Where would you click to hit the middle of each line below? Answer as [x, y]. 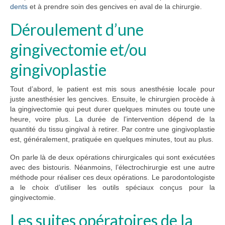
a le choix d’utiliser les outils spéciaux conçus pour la [113, 188]
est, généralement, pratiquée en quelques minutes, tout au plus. [112, 139]
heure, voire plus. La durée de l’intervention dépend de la [113, 119]
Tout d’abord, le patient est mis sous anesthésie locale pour [113, 89]
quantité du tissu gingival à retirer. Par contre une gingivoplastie [113, 129]
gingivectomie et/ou [78, 50]
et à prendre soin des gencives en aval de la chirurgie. [115, 7]
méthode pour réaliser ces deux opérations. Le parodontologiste [113, 178]
